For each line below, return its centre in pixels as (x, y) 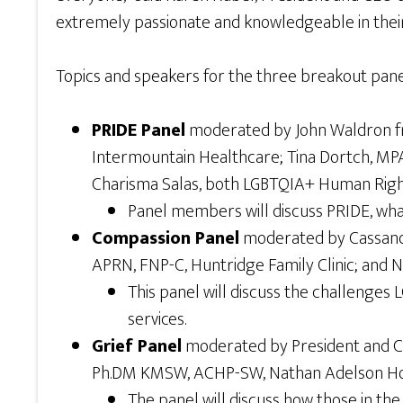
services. (157, 320)
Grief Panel (137, 347)
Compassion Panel (166, 239)
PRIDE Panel (139, 131)
